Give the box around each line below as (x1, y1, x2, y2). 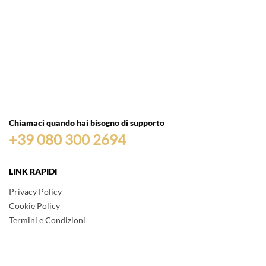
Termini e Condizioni (9, 215, 85, 225)
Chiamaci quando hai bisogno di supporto (9, 118, 164, 128)
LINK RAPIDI (9, 166, 57, 176)
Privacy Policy (9, 186, 62, 197)
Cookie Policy (9, 201, 60, 211)
